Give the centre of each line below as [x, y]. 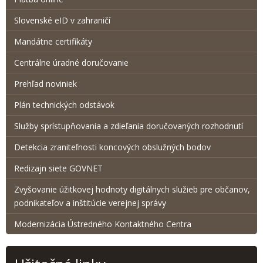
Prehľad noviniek [45, 84]
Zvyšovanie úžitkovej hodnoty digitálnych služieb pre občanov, [132, 189]
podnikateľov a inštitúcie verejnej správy [90, 203]
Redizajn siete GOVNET [58, 168]
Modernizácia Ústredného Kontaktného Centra [103, 224]
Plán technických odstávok [64, 105]
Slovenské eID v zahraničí [62, 20]
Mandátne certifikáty [53, 41]
